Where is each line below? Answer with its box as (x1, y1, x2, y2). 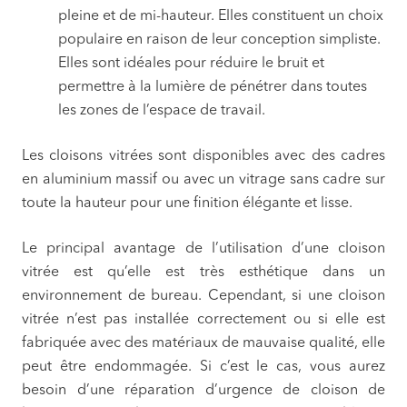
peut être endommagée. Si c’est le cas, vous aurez (22, 360, 385, 375)
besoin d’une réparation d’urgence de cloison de (22, 383, 385, 399)
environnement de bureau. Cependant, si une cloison (22, 289, 385, 304)
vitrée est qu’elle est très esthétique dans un (22, 265, 385, 281)
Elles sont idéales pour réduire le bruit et (58, 56, 324, 72)
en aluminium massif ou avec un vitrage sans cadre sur (22, 173, 385, 188)
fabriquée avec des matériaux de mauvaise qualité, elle (22, 336, 385, 352)
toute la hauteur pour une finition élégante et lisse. (22, 196, 352, 212)
